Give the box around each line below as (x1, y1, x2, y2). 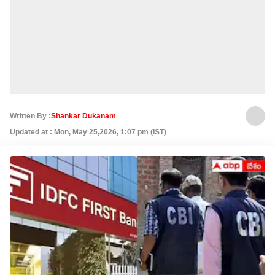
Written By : (10, 112, 51, 120)
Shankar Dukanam (51, 112, 116, 120)
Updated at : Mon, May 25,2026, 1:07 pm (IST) (10, 128, 166, 136)
